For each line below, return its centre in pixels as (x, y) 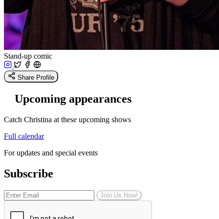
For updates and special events (51, 153)
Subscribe (29, 173)
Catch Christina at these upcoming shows (67, 119)
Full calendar (24, 136)
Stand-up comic (28, 56)
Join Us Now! (119, 195)
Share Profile (36, 77)
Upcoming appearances (73, 99)
